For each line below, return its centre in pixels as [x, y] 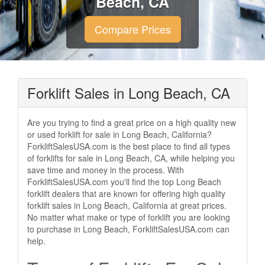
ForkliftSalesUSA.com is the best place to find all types [129, 146]
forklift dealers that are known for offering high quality [126, 193]
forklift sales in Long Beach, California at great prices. [127, 205]
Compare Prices [132, 29]
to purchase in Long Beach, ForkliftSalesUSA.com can [128, 229]
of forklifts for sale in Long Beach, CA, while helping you [131, 158]
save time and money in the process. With [106, 170]
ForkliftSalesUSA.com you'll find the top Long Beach [124, 182]
